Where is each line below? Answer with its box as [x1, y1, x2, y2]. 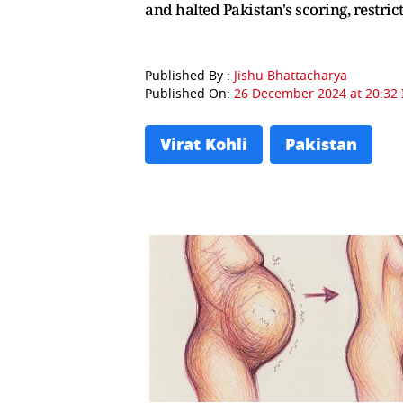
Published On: [145, 85, 234, 104]
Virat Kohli [160, 132, 247, 157]
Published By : [145, 67, 234, 86]
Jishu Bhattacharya [234, 67, 347, 86]
